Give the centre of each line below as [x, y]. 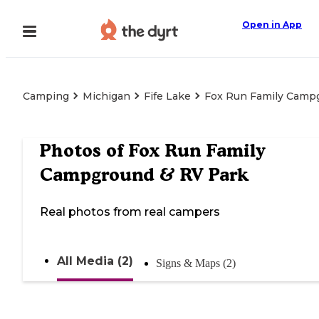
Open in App [272, 25]
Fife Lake [167, 96]
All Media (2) [95, 261]
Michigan [106, 96]
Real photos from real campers [130, 212]
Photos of [84, 151]
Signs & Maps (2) [196, 263]
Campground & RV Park [144, 175]
